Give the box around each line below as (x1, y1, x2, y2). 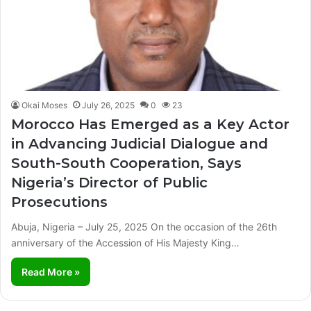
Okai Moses (22, 99, 67, 110)
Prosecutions (11, 193, 108, 210)
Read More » (22, 265, 80, 278)
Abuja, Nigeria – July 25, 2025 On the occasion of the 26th (11, 220, 277, 233)
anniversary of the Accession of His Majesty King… (11, 236, 239, 249)
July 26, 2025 (82, 99, 135, 110)
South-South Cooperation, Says (11, 154, 242, 171)
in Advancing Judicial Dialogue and (11, 135, 268, 152)
